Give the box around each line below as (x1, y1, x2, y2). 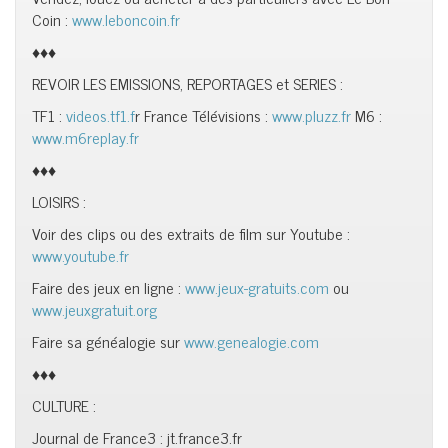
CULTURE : (32, 392, 96, 418)
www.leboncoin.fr (72, 6, 180, 32)
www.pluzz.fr (272, 102, 351, 128)
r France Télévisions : (135, 102, 272, 128)
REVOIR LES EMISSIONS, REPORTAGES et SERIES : (32, 70, 343, 96)
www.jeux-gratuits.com (185, 274, 329, 300)
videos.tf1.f (66, 102, 135, 128)
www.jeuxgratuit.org (32, 296, 157, 322)
